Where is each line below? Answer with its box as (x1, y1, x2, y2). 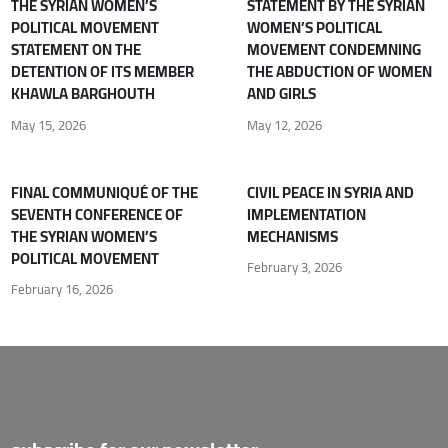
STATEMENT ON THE (11, 35, 142, 65)
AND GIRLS (246, 79, 316, 109)
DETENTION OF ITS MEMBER (11, 57, 195, 87)
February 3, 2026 (246, 255, 342, 280)
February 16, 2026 (11, 277, 114, 302)
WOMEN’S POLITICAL (246, 13, 382, 43)
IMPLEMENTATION (246, 199, 366, 229)
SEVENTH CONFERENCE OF (11, 199, 184, 229)
